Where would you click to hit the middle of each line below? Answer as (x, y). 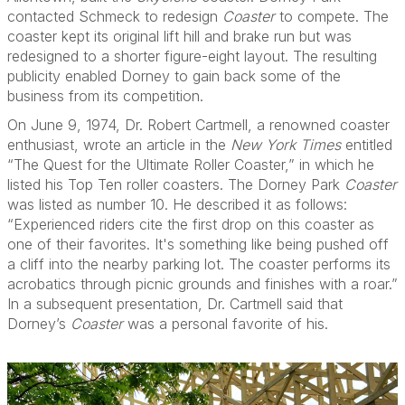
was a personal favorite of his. (226, 324)
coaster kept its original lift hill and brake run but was (179, 36)
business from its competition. (105, 96)
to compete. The (332, 16)
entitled (367, 145)
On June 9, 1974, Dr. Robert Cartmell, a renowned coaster (198, 125)
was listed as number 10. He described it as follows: (177, 204)
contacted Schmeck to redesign (115, 16)
